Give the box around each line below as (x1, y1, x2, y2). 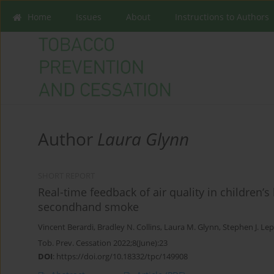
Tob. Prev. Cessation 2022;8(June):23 (38, 237, 168, 249)
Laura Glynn (97, 127, 189, 151)
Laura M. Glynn (164, 222, 219, 233)
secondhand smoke (38, 199, 139, 215)
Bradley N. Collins (97, 222, 160, 233)
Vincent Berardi (38, 222, 94, 233)
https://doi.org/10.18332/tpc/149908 (56, 251, 188, 262)
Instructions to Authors (175, 11, 269, 23)
